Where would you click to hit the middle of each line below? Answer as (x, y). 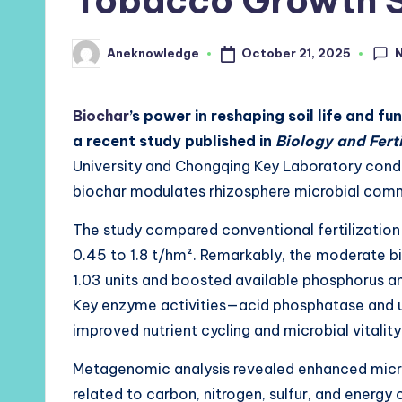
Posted (95, 59)
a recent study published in (174, 140)
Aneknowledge (153, 53)
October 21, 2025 (296, 52)
